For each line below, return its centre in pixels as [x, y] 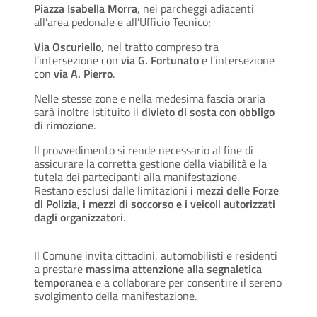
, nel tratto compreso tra [160, 47]
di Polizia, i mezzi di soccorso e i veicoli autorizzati [155, 204]
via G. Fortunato [160, 60]
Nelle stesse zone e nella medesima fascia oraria [150, 99]
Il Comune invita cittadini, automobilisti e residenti [156, 256]
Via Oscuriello [68, 47]
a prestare [60, 269]
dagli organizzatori [79, 218]
